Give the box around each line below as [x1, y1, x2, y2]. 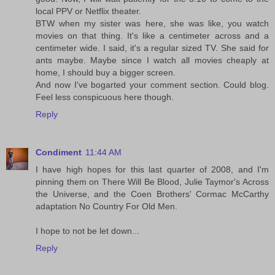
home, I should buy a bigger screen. [36, 68, 176, 78]
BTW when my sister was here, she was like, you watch [36, 18, 269, 29]
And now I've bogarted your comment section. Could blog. [36, 80, 269, 90]
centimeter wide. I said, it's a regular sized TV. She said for [36, 43, 269, 53]
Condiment [36, 147, 82, 158]
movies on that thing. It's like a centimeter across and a [36, 31, 269, 41]
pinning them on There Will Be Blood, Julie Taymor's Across [36, 177, 269, 187]
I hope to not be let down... [36, 226, 139, 236]
